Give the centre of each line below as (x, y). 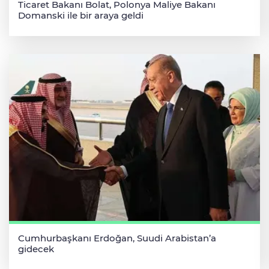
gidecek (36, 249)
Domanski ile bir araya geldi (81, 16)
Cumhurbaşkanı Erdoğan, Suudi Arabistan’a (117, 238)
